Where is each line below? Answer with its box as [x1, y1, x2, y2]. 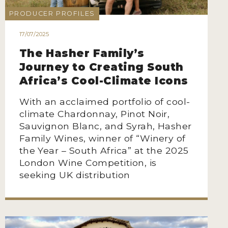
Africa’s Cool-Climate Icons [19, 74, 188, 87]
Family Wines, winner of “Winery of [19, 132, 186, 144]
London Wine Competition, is [19, 157, 157, 168]
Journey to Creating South [19, 60, 184, 73]
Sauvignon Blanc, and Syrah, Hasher [19, 120, 192, 131]
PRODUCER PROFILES [9, 9, 95, 17]
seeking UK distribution [19, 169, 130, 180]
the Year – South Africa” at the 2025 [19, 145, 189, 156]
